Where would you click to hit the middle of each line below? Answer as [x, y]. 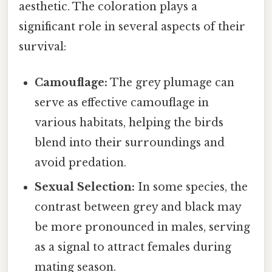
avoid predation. [81, 163]
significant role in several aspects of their [132, 26]
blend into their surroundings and [130, 143]
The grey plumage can [171, 83]
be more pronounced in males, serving [143, 227]
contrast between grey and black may [138, 207]
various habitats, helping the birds [129, 123]
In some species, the [192, 187]
